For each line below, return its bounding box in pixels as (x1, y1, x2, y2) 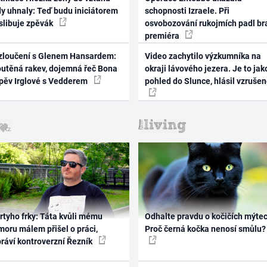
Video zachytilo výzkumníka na (144, 51, 261, 61)
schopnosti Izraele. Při (144, 5, 229, 15)
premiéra (144, 30, 181, 41)
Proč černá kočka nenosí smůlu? (144, 223, 266, 234)
